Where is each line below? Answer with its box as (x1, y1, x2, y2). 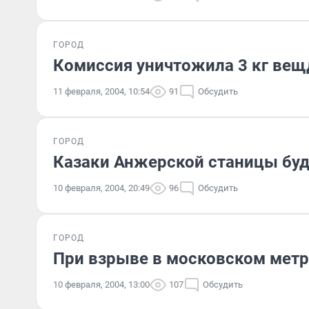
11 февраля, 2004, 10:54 (53, 86, 150, 97)
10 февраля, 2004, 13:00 (53, 279, 150, 290)
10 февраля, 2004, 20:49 (53, 183, 150, 193)
